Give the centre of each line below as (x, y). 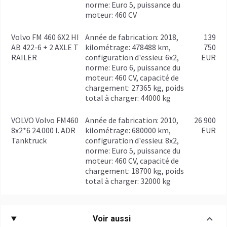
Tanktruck (29, 140)
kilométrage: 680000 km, (128, 130)
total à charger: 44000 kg (128, 98)
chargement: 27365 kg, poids (135, 88)
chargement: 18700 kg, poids (135, 171)
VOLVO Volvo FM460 (45, 120)
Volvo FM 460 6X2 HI (45, 37)
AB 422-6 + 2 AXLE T (45, 47)
